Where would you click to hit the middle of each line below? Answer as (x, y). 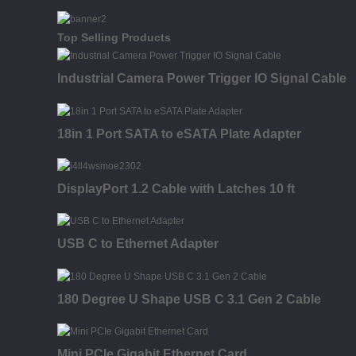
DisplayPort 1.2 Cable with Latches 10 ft (176, 188)
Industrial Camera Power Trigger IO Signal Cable (202, 79)
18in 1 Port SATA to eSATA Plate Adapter (179, 133)
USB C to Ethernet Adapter (138, 244)
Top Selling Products (114, 37)
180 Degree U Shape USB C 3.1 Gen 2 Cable (189, 299)
